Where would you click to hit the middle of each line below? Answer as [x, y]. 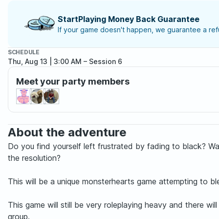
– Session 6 [102, 61]
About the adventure [67, 132]
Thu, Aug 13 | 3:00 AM [45, 61]
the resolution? [34, 158]
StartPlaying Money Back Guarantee [129, 19]
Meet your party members [73, 81]
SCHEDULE [24, 52]
